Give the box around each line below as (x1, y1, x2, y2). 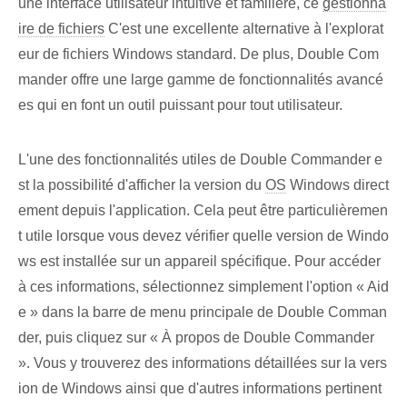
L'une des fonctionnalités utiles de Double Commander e (18, 152, 382, 168)
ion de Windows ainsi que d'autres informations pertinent (18, 381, 382, 397)
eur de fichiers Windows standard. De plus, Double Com (18, 46, 379, 63)
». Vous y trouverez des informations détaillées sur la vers (18, 355, 387, 372)
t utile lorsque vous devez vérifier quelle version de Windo (18, 228, 389, 244)
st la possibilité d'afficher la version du (18, 177, 265, 194)
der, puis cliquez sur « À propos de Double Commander (18, 330, 374, 346)
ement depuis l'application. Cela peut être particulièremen (18, 203, 388, 219)
